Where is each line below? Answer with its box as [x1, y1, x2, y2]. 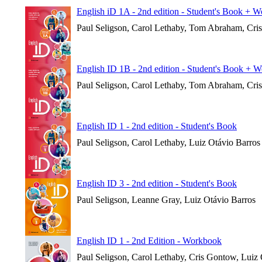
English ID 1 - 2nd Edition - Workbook [77, 236, 222, 246]
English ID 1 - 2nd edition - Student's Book [77, 121, 237, 131]
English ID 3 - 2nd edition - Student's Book [77, 178, 237, 188]
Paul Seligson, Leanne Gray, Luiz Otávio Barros [77, 195, 256, 205]
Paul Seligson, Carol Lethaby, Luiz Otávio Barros [77, 137, 260, 147]
